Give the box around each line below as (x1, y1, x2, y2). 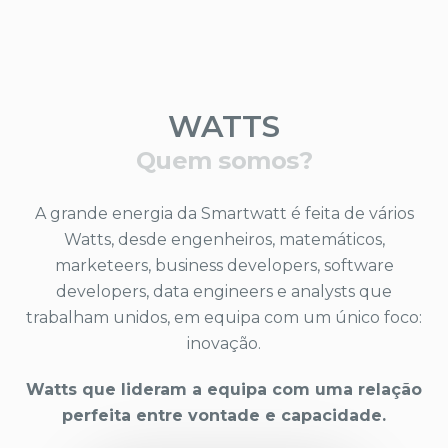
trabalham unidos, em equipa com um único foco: (26, 308, 422, 328)
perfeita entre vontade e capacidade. (62, 406, 386, 426)
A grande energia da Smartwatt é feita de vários (34, 204, 414, 224)
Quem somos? (135, 146, 313, 176)
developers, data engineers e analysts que (56, 282, 392, 302)
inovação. (187, 334, 261, 354)
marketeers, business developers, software (54, 256, 394, 276)
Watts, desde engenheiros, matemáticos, (63, 230, 385, 250)
